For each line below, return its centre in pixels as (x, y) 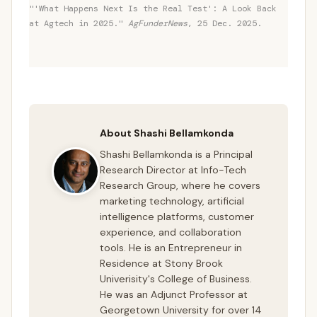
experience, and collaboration (171, 232)
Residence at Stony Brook (161, 263)
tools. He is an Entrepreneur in (171, 247)
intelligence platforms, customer (177, 216)
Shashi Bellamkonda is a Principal (176, 154)
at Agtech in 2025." (79, 24)
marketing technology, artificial (172, 201)
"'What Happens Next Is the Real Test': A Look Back (153, 9)
